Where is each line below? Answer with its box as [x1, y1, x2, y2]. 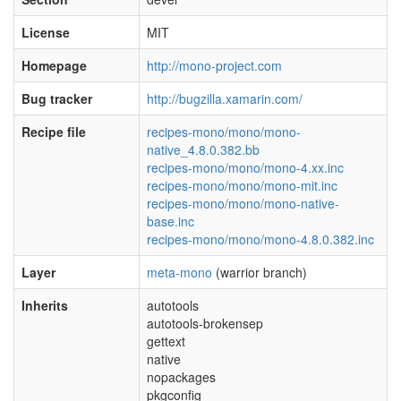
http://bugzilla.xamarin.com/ [147, 90, 303, 107]
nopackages [147, 368, 216, 386]
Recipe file [21, 123, 86, 141]
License [21, 23, 70, 41]
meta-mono [147, 263, 212, 281]
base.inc [147, 212, 194, 230]
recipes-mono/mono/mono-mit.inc [147, 176, 337, 194]
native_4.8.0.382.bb [147, 141, 260, 158]
